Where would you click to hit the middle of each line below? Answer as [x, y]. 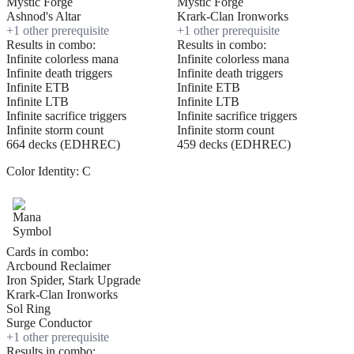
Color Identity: [44, 171]
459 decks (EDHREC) [234, 145]
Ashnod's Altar [43, 17]
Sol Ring [28, 309]
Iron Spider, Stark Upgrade [73, 281]
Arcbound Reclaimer [58, 266]
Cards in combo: [47, 252]
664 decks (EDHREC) [63, 145]
